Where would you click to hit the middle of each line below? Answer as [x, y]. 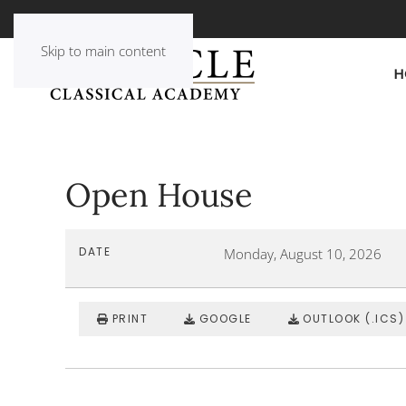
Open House [159, 195]
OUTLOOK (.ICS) [353, 319]
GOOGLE [225, 319]
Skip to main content [103, 51]
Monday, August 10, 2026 [303, 254]
